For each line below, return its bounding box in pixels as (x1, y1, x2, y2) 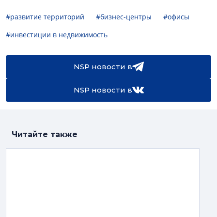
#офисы (163, 12, 189, 21)
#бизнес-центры (96, 12, 152, 21)
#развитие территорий (6, 12, 84, 21)
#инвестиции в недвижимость (6, 30, 108, 39)
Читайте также (12, 129, 77, 139)
